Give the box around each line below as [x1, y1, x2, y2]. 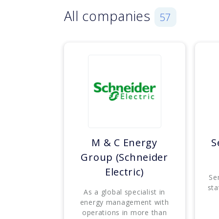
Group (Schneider [81, 151, 168, 164]
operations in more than [82, 208, 167, 218]
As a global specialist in [84, 187, 166, 197]
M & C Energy [91, 136, 157, 150]
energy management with [80, 197, 169, 207]
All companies [64, 7, 154, 25]
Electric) [105, 165, 144, 179]
